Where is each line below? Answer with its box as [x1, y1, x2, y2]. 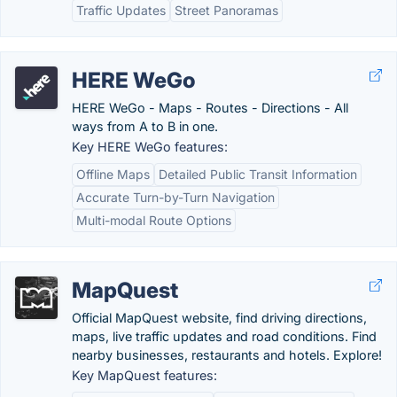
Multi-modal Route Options [76, 213, 231, 228]
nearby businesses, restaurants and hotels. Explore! [72, 347, 382, 362]
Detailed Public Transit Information [159, 167, 357, 182]
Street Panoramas [175, 3, 278, 18]
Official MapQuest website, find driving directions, [72, 310, 367, 325]
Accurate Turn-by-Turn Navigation [76, 190, 275, 205]
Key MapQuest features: [72, 368, 217, 383]
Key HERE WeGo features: [72, 139, 228, 154]
